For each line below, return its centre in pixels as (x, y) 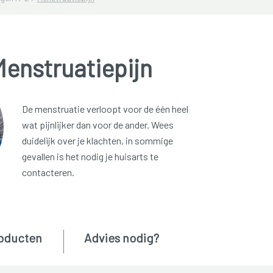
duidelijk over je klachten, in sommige (97, 141)
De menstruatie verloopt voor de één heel (105, 109)
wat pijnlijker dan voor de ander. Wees (97, 125)
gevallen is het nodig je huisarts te (90, 157)
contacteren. (48, 172)
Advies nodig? (121, 238)
